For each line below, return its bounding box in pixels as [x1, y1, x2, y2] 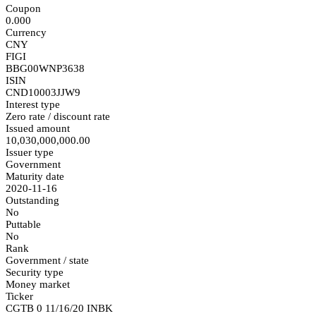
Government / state [6, 254, 89, 266]
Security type [6, 266, 63, 278]
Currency [6, 26, 47, 38]
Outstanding [6, 194, 59, 206]
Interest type [6, 98, 60, 110]
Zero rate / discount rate [6, 110, 110, 122]
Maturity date [6, 170, 64, 182]
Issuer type [6, 146, 54, 158]
